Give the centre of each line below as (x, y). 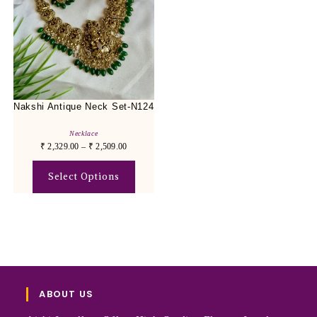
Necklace (83, 134)
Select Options (83, 177)
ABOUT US (67, 294)
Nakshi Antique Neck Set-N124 (83, 107)
